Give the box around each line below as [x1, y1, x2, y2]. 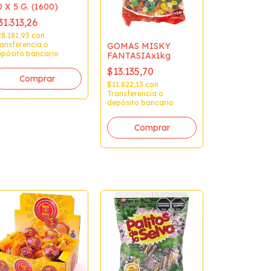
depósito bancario [107, 97, 174, 107]
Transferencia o [107, 88, 163, 98]
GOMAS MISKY [107, 40, 171, 51]
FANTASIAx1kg [107, 50, 171, 61]
